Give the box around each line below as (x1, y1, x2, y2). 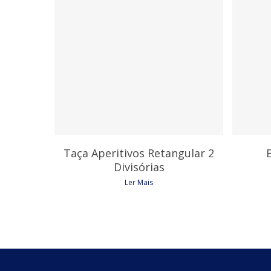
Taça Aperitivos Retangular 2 (64, 146, 215, 161)
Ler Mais (125, 177, 154, 188)
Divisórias (113, 160, 165, 175)
